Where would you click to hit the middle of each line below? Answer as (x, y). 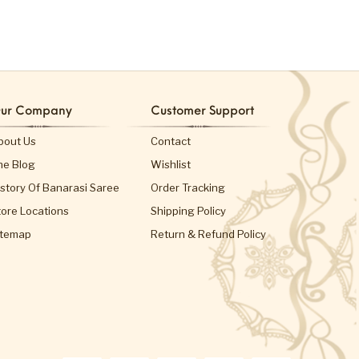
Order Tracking (188, 188)
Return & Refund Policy (208, 234)
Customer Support (202, 112)
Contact (171, 141)
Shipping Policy (188, 211)
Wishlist (171, 165)
